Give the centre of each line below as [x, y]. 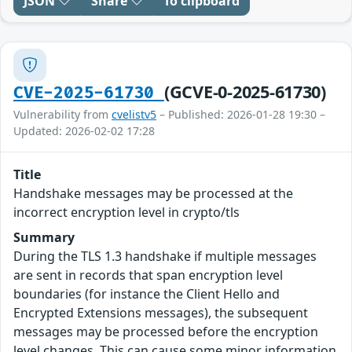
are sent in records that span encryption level [148, 275]
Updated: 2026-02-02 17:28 [84, 130]
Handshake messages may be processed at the [153, 193]
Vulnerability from [62, 114]
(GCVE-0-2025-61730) [245, 91]
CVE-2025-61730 [89, 93]
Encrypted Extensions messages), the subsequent [161, 312]
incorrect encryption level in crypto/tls [126, 212]
